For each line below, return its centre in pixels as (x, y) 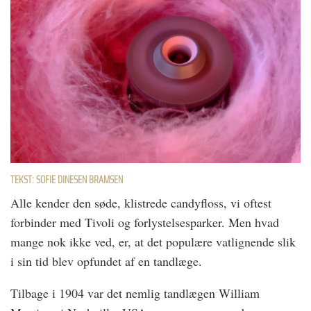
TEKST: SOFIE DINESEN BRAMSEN (67, 180)
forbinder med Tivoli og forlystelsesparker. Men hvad (145, 222)
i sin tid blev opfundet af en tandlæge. (106, 261)
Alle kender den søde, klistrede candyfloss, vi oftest (141, 203)
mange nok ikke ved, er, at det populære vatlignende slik (153, 242)
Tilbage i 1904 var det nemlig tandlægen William (135, 293)
